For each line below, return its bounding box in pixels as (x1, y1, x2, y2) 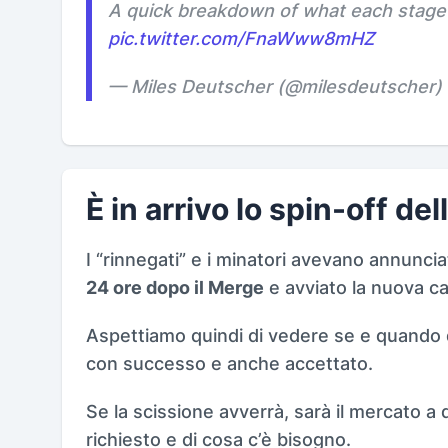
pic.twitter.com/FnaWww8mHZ (108, 27, 374, 49)
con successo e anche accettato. (86, 352, 373, 374)
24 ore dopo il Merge (86, 276, 264, 298)
